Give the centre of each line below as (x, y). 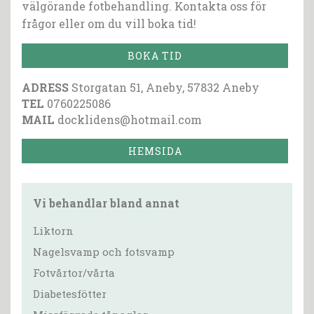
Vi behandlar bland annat (106, 203)
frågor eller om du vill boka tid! (109, 24)
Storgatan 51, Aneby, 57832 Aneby (164, 88)
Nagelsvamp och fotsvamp (104, 252)
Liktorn (53, 231)
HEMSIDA (155, 151)
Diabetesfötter (70, 294)
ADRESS (45, 88)
